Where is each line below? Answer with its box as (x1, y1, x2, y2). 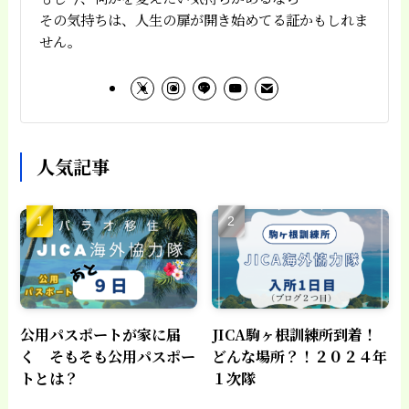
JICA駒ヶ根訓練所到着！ (212, 323, 378, 346)
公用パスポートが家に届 (20, 323, 182, 346)
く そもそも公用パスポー (20, 345, 196, 368)
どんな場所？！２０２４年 (212, 345, 388, 368)
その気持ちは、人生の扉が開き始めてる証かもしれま (38, 8, 368, 29)
